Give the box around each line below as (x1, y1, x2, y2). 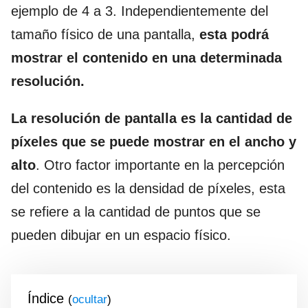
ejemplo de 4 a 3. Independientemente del (11, 3, 268, 19)
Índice (27, 291, 64, 306)
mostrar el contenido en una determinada (11, 50, 282, 65)
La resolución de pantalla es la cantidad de (11, 111, 292, 126)
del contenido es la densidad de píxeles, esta (11, 181, 285, 196)
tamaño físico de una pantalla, (11, 27, 199, 42)
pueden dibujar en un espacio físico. (11, 228, 231, 243)
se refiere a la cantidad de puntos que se (11, 204, 261, 219)
